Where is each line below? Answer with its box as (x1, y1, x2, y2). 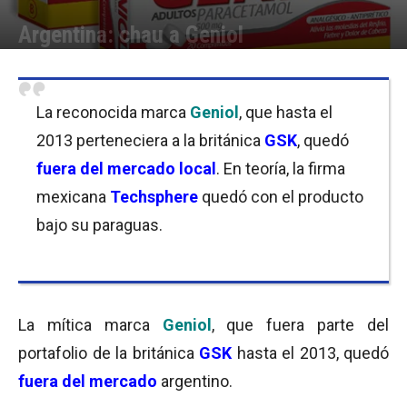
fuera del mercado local (36, 159, 216, 178)
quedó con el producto (198, 187, 363, 206)
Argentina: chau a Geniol (18, 21, 243, 48)
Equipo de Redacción (40, 56, 144, 68)
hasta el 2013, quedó (236, 343, 389, 362)
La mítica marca (18, 315, 163, 334)
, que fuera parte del (211, 315, 390, 334)
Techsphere (110, 187, 198, 206)
